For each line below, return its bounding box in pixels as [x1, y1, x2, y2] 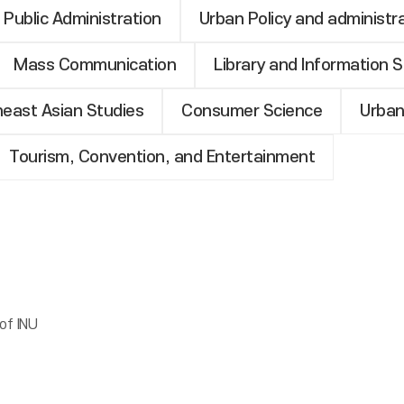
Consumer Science [181, 102, 323, 121]
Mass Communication [14, 56, 177, 75]
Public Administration [4, 10, 161, 29]
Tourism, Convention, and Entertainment [9, 148, 316, 167]
